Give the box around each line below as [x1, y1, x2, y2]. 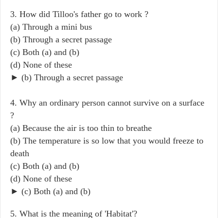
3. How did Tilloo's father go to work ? [10, 9, 148, 19]
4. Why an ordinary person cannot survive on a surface [10, 97, 204, 108]
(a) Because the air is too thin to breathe [10, 123, 152, 133]
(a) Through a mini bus [10, 21, 92, 32]
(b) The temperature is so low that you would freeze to [10, 135, 203, 145]
